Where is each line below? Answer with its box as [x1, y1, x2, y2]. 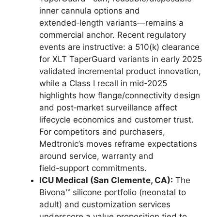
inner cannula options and [39, 6, 140, 15]
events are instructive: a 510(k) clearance [39, 42, 200, 52]
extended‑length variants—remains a [39, 18, 184, 28]
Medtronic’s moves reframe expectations [39, 139, 197, 149]
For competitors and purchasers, [39, 127, 165, 137]
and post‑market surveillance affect [39, 103, 177, 112]
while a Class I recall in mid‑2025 [39, 78, 167, 88]
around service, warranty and [39, 151, 154, 161]
